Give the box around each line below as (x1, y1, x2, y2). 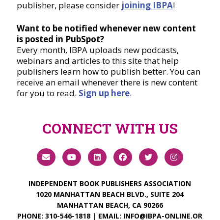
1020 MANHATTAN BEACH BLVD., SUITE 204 (36, 190, 184, 199)
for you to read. (16, 87, 79, 99)
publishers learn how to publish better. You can (16, 66, 200, 78)
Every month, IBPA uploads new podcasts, (16, 44, 179, 56)
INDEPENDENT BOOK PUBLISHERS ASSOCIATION (28, 179, 192, 189)
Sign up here (78, 87, 130, 99)
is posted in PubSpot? (16, 33, 104, 45)
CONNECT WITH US (42, 119, 178, 138)
